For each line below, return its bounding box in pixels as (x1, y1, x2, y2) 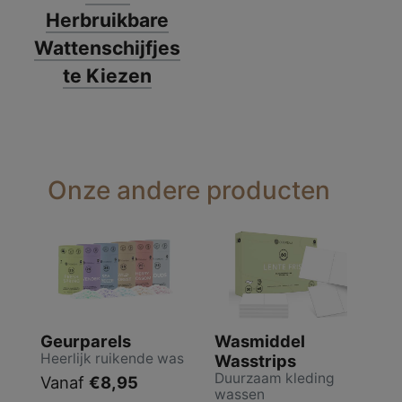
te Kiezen (63, 64, 152, 87)
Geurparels (40, 330, 131, 351)
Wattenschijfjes (34, 36, 180, 59)
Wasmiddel (214, 330, 305, 351)
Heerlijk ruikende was (40, 349, 184, 367)
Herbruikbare (46, 8, 169, 31)
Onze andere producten (48, 174, 330, 205)
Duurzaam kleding (214, 369, 335, 387)
